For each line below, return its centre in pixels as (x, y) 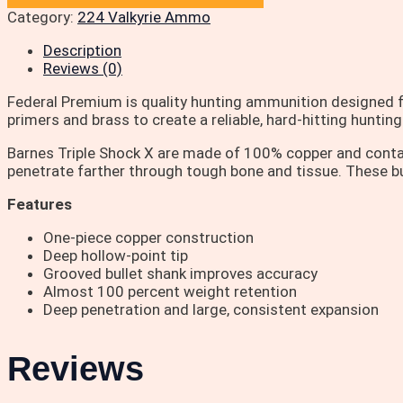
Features (40, 205)
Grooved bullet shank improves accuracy (180, 274)
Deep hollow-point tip (116, 256)
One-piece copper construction (148, 238)
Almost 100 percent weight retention (170, 292)
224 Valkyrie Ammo (144, 18)
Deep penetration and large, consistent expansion (211, 310)
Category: (42, 18)
